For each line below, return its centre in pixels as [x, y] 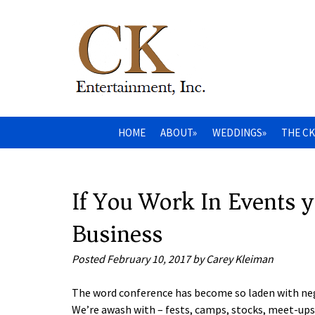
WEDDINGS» [239, 132]
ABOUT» [179, 132]
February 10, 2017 [149, 259]
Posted [89, 259]
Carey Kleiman [240, 259]
